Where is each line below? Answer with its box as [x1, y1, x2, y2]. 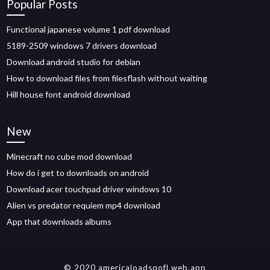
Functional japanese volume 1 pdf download [7, 24, 171, 34]
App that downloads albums [7, 216, 112, 227]
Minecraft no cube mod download [7, 151, 133, 162]
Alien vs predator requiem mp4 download [7, 200, 161, 210]
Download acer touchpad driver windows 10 [7, 184, 172, 194]
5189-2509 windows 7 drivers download [7, 40, 157, 51]
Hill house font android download [7, 89, 131, 99]
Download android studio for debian [7, 57, 141, 67]
